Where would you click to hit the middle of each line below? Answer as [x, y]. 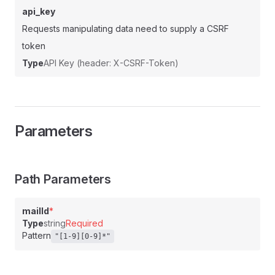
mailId [36, 211]
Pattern [37, 235]
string [55, 223]
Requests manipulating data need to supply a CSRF [126, 29]
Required [84, 223]
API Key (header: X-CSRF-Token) [111, 63]
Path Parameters [63, 179]
